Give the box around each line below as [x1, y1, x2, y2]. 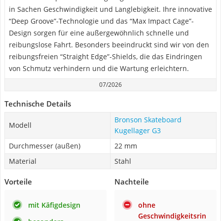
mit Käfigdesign [28, 200, 80, 210]
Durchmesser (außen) [9, 141, 80, 150]
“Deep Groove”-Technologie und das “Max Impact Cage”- [9, 16, 194, 26]
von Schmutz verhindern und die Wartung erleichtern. [9, 64, 189, 73]
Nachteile [114, 177, 149, 186]
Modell [9, 120, 32, 130]
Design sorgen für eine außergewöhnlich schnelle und [9, 28, 189, 37]
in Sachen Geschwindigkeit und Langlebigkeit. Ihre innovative [9, 4, 212, 14]
